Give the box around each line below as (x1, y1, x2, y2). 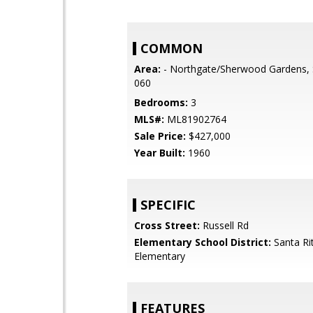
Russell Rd (200, 219, 249, 232)
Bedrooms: (134, 96, 188, 109)
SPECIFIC (140, 196, 196, 213)
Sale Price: (134, 129, 186, 143)
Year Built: (134, 146, 185, 159)
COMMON (140, 40, 203, 57)
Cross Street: (134, 219, 200, 232)
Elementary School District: (134, 235, 271, 249)
